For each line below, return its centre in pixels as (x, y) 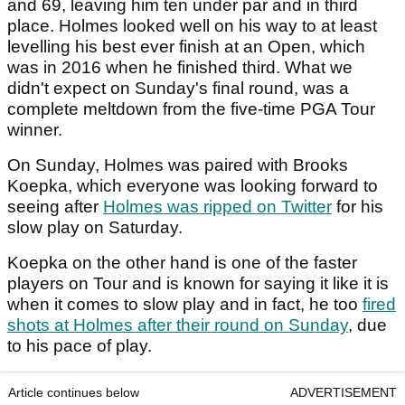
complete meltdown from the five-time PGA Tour (191, 109)
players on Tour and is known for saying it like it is (198, 284)
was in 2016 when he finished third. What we (180, 68)
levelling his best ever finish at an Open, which (186, 47)
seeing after (55, 207)
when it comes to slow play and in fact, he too (185, 305)
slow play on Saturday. (95, 228)
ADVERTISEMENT (344, 393)
